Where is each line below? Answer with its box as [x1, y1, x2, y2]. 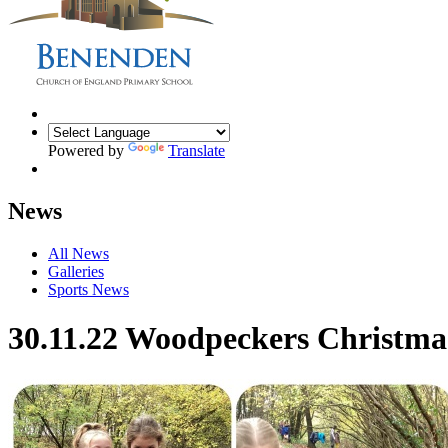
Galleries [48, 262, 104, 280]
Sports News [48, 280, 129, 298]
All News [48, 244, 109, 262]
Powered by [48, 141, 128, 159]
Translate [168, 141, 225, 159]
